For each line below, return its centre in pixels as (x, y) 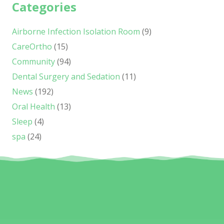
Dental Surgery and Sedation (66, 77)
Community (33, 62)
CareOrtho (32, 47)
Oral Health (33, 107)
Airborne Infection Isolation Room (76, 32)
